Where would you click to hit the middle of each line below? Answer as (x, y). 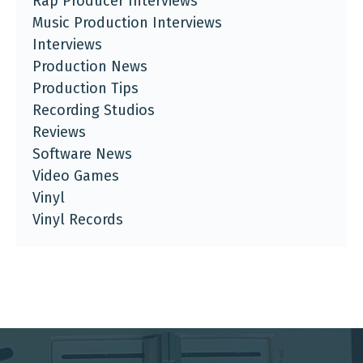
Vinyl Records (78, 220)
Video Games (76, 176)
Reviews (59, 132)
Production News (90, 66)
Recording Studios (94, 110)
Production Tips (85, 88)
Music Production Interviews (127, 23)
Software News (82, 154)
